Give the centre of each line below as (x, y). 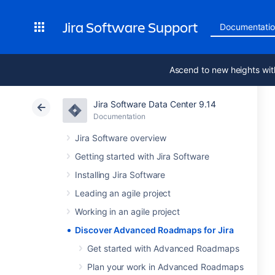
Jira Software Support (130, 27)
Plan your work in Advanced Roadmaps (165, 267)
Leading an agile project (123, 193)
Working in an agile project (128, 211)
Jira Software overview (121, 138)
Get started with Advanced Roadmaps (163, 248)
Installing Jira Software (120, 175)
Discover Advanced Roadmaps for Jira (154, 230)
